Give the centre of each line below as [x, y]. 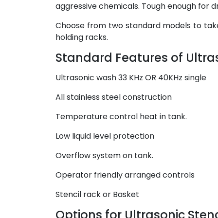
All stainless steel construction [114, 97]
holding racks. [82, 37]
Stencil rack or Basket [97, 194]
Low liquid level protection [105, 136]
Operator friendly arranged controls [125, 175]
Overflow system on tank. [104, 155]
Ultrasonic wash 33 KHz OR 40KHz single [131, 78]
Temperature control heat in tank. [121, 117]
